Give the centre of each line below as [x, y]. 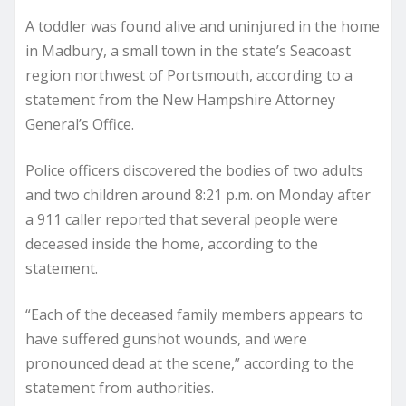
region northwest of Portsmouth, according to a [189, 75]
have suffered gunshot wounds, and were [166, 338]
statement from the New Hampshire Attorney [180, 99]
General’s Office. [80, 124]
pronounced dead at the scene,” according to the [190, 363]
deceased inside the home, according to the [172, 243]
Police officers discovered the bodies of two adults [194, 170]
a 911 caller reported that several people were [182, 219]
